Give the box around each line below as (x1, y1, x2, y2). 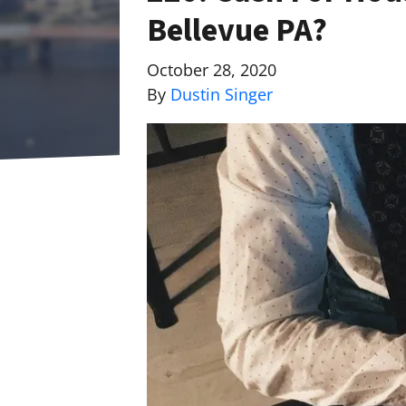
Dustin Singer (170, 83, 273, 106)
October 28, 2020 (147, 59, 276, 82)
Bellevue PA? (147, 7, 327, 54)
